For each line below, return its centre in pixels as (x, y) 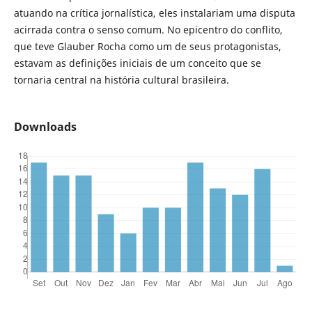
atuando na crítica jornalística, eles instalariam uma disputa (154, 13)
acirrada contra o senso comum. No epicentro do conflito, (148, 30)
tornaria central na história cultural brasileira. (121, 80)
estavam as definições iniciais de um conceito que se (137, 63)
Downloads (45, 127)
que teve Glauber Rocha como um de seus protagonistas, (147, 47)
